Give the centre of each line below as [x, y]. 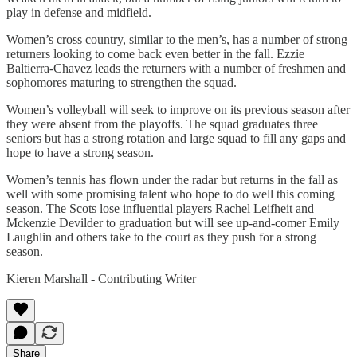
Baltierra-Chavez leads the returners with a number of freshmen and [176, 68]
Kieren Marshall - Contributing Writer [101, 278]
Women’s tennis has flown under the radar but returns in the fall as [172, 179]
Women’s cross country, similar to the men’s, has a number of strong [177, 39]
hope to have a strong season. [82, 152]
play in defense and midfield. [79, 12]
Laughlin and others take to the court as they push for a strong [161, 237]
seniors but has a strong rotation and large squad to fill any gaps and [176, 138]
